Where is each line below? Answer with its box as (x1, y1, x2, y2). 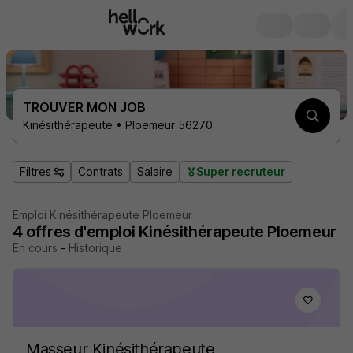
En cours (13, 241, 58, 255)
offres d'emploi (26, 222, 136, 241)
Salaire (137, 165, 173, 178)
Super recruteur (196, 165, 285, 178)
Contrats (78, 165, 123, 178)
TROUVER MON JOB (23, 99, 146, 115)
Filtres (20, 165, 51, 178)
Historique (69, 241, 122, 255)
